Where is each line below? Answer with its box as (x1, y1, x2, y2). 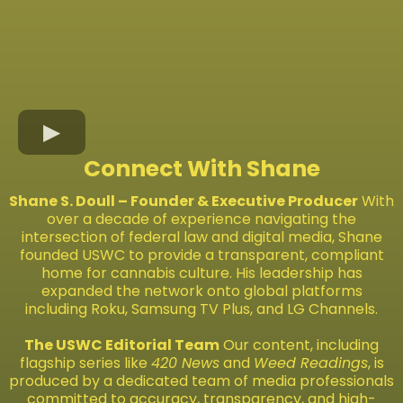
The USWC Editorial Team (24, 334, 219, 355)
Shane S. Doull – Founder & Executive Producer (9, 190, 358, 211)
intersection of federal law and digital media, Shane (21, 226, 382, 247)
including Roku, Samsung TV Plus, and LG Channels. (25, 298, 378, 319)
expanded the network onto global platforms (40, 280, 363, 301)
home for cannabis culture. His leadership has (40, 262, 363, 283)
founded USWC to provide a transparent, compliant (19, 244, 384, 265)
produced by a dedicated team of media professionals (9, 370, 394, 391)
